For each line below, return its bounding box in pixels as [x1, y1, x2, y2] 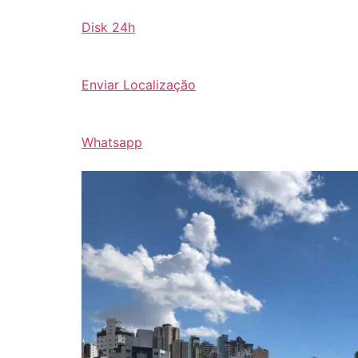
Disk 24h [82, 19, 135, 36]
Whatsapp [82, 134, 142, 151]
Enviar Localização [82, 77, 196, 93]
